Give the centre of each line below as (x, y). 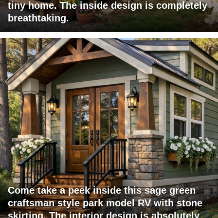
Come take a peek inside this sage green (102, 191)
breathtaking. (38, 18)
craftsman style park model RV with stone (105, 203)
